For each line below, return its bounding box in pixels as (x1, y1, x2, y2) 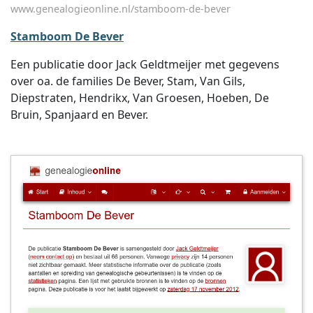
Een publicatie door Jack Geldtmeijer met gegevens (10, 57, 279, 72)
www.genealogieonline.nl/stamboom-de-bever (10, 2, 231, 15)
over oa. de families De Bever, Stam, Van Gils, (10, 73, 245, 89)
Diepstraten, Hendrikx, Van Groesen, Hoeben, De (10, 90, 269, 105)
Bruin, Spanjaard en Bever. (10, 107, 148, 122)
